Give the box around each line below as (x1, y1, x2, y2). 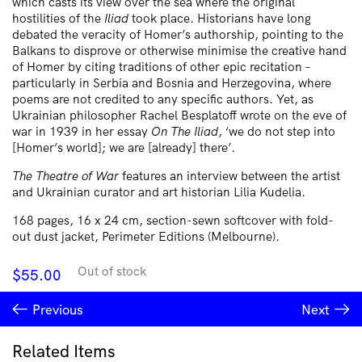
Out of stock (78, 263, 146, 279)
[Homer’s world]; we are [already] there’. (12, 139, 235, 155)
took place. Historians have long (128, 10, 311, 26)
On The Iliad (151, 123, 218, 139)
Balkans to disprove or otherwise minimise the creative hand (12, 42, 347, 58)
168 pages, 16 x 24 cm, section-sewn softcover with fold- (12, 212, 334, 228)
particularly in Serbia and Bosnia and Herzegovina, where (12, 74, 331, 90)
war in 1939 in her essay (12, 123, 151, 139)
